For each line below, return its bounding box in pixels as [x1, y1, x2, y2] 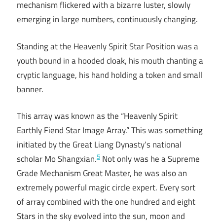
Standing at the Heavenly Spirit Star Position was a [17, 39, 198, 53]
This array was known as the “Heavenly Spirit [17, 110, 178, 123]
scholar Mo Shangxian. [17, 152, 97, 166]
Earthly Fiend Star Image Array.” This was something [17, 124, 203, 137]
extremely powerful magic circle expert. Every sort [17, 181, 195, 194]
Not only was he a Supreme [100, 152, 200, 166]
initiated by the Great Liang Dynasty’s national [17, 138, 182, 151]
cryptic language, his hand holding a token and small [17, 68, 202, 81]
